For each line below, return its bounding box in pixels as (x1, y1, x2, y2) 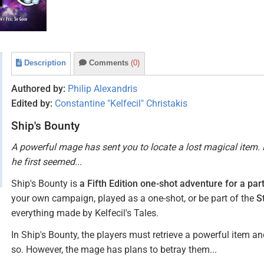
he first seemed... (11, 156, 82, 167)
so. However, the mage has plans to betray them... (11, 244, 217, 255)
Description (24, 58, 66, 67)
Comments (89, 58, 131, 67)
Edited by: (11, 98, 52, 109)
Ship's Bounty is (11, 178, 80, 189)
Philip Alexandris (68, 83, 137, 94)
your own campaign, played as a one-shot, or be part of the (11, 193, 256, 204)
